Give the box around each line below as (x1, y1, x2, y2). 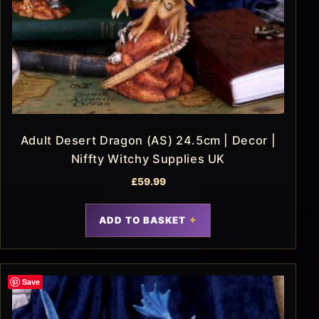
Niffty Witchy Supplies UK (70, 151, 226, 166)
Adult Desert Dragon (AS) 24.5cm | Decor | (20, 132, 276, 147)
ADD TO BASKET (98, 214, 187, 226)
